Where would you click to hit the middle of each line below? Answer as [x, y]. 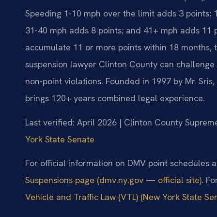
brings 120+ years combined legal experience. [115, 98]
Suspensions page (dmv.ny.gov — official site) [113, 180]
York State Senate [60, 139]
